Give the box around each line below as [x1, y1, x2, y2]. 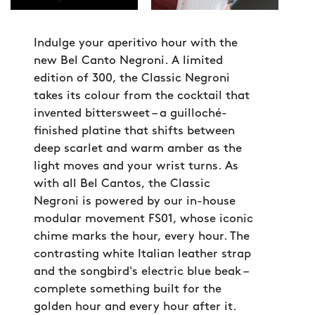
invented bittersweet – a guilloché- [34, 108, 227, 120]
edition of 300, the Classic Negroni [34, 72, 230, 84]
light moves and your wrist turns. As [34, 160, 238, 172]
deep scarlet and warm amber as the [34, 143, 242, 155]
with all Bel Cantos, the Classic [34, 178, 210, 190]
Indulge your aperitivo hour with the [34, 37, 238, 49]
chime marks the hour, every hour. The [34, 231, 250, 243]
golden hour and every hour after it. [34, 301, 237, 313]
